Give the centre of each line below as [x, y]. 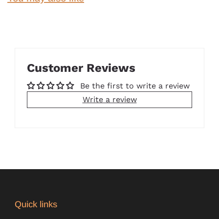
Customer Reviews [81, 68]
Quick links [36, 204]
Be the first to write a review [135, 86]
